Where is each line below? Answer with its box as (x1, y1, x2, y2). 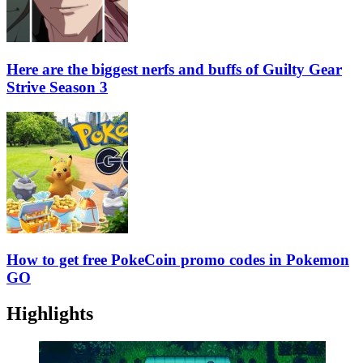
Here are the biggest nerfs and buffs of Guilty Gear (6, 60, 342, 78)
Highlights (6, 303, 93, 325)
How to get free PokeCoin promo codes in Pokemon (6, 251, 349, 269)
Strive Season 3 (6, 78, 108, 96)
